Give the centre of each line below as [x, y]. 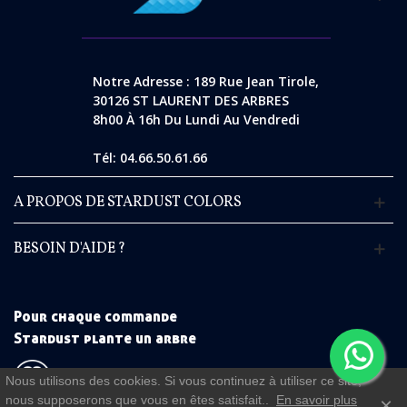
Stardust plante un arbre [105, 338]
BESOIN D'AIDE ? [69, 248]
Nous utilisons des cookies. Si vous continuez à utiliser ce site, [184, 381]
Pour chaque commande [95, 316]
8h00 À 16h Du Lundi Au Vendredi [196, 119]
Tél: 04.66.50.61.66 [149, 157]
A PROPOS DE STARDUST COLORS [128, 202]
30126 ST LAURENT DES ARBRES [190, 100]
